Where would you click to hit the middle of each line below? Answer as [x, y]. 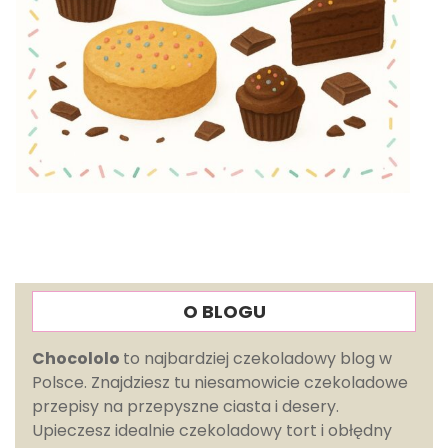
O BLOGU [224, 311]
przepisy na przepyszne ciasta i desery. [185, 406]
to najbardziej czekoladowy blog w [257, 358]
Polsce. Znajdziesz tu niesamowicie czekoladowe [220, 382]
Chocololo [77, 358]
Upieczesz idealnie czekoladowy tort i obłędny [212, 430]
